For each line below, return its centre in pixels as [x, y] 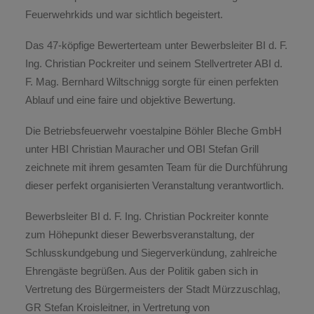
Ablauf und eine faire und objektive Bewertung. [130, 100]
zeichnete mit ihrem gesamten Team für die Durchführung [156, 167]
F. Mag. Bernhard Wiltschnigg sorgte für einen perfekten [152, 82]
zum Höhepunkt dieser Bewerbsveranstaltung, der [140, 234]
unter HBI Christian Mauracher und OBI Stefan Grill [142, 149]
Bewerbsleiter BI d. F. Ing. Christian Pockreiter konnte [147, 216]
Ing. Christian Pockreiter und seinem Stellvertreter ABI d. [154, 63]
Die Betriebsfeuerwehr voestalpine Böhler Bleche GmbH [153, 131]
